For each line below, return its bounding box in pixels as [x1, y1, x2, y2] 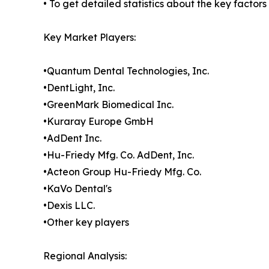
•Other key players [43, 216, 129, 229]
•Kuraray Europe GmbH [43, 115, 154, 128]
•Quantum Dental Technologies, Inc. [43, 65, 209, 77]
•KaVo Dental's [43, 183, 112, 195]
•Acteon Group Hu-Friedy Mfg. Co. [43, 166, 201, 178]
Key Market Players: [43, 31, 136, 44]
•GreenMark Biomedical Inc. [43, 98, 174, 111]
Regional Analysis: [43, 250, 127, 262]
